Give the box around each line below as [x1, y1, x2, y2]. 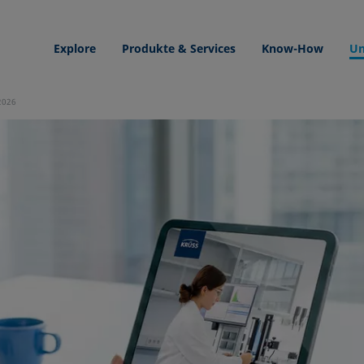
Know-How [262, 41, 324, 56]
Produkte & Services [122, 41, 236, 56]
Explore [54, 41, 97, 56]
